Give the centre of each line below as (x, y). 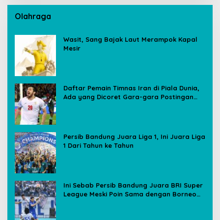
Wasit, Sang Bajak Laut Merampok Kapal (130, 39)
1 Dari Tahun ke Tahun (98, 145)
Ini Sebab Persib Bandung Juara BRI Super (133, 185)
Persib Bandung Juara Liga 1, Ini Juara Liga (134, 136)
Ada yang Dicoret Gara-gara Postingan (128, 96)
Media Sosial (84, 105)
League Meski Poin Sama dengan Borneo (130, 194)
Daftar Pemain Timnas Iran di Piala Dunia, (131, 88)
